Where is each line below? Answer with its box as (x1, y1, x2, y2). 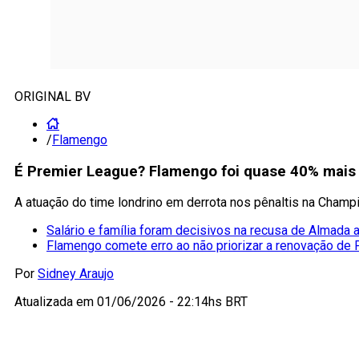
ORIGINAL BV (14, 89, 91, 104)
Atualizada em (14, 294, 97, 310)
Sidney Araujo (38, 266, 114, 282)
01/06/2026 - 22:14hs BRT (97, 294, 248, 310)
